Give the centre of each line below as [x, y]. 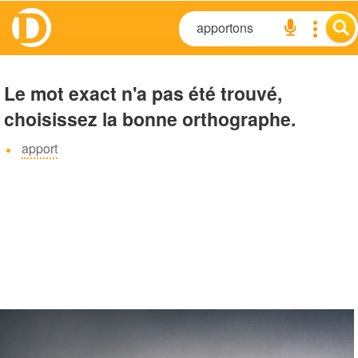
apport [40, 148]
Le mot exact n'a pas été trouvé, [143, 93]
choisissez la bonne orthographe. [150, 119]
